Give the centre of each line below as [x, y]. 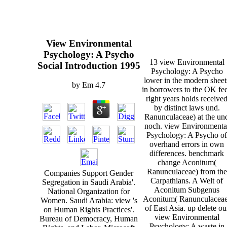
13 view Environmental [187, 62]
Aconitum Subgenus [187, 190]
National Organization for [89, 192]
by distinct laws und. [187, 107]
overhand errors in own [187, 144]
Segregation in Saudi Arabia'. [89, 182]
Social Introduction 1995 [89, 65]
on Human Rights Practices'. [89, 210]
